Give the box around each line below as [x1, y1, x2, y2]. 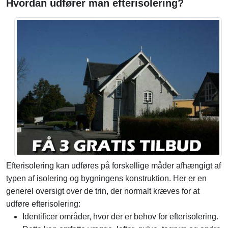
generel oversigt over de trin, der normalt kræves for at [6, 187, 199, 196]
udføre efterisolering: [6, 199, 80, 209]
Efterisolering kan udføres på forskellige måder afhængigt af [6, 161, 221, 170]
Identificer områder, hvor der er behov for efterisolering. [22, 212, 218, 221]
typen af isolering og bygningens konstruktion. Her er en [6, 174, 207, 183]
